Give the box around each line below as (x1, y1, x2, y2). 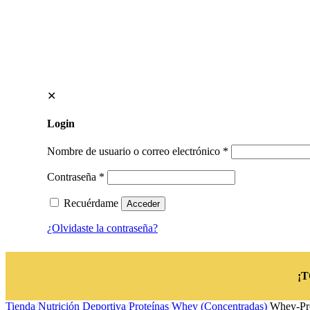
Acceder (127, 198, 160, 209)
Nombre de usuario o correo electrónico (47, 145, 223, 157)
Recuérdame (64, 197, 118, 209)
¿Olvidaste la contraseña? (47, 221, 158, 234)
